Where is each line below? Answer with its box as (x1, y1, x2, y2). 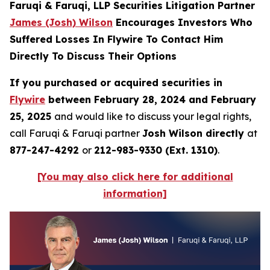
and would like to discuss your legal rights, (54, 110, 251, 122)
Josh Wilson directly (142, 127, 247, 139)
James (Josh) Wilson (10, 16, 113, 28)
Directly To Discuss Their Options (10, 50, 177, 62)
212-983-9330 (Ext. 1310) (94, 144, 218, 156)
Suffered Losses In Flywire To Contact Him (10, 33, 223, 45)
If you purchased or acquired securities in (10, 77, 222, 89)
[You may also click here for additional (37, 171, 233, 183)
